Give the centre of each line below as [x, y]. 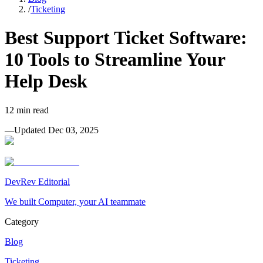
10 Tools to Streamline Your [115, 60]
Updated [31, 130]
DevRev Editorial [37, 181]
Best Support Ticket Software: [126, 38]
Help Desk [46, 81]
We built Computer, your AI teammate [75, 201]
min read [31, 110]
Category [22, 221]
